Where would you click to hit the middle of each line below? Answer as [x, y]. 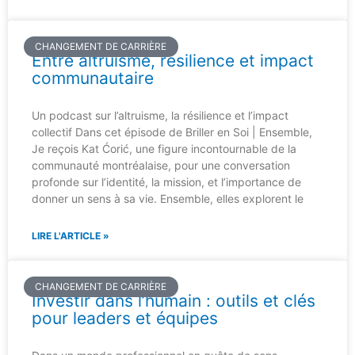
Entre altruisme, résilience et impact [173, 61]
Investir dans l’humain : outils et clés [174, 301]
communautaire [93, 78]
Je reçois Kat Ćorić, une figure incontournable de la [164, 149]
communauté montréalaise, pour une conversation [161, 165]
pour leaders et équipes [125, 318]
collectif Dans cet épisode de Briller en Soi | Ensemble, [172, 132]
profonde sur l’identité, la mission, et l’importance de [166, 182]
